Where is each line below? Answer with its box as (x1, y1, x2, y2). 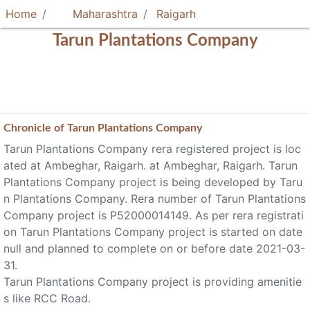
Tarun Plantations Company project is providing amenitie (3, 275, 302, 289)
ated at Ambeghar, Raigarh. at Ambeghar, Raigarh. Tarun (3, 158, 298, 172)
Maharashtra (69, 7, 138, 21)
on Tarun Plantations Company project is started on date (3, 225, 302, 239)
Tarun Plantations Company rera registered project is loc (3, 142, 301, 156)
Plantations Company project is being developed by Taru (3, 175, 302, 189)
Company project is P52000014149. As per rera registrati (3, 208, 304, 222)
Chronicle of (3, 122, 67, 134)
